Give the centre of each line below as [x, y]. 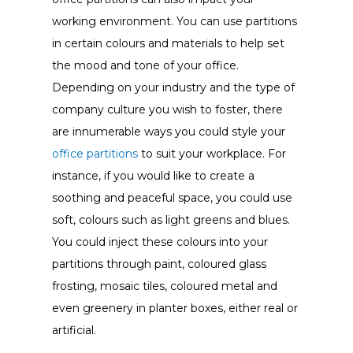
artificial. [74, 330]
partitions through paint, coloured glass [159, 264]
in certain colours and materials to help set [168, 43]
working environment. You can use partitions [174, 21]
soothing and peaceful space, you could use [172, 197]
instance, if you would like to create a [153, 175]
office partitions [95, 153]
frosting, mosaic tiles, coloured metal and [164, 286]
